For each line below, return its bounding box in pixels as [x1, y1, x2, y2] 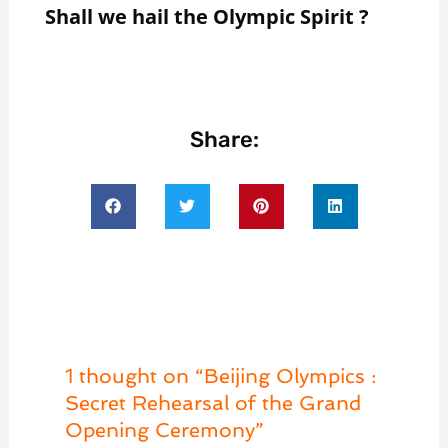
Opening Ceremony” [64, 417, 264, 442]
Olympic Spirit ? [212, 2, 369, 30]
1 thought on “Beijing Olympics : [64, 363, 376, 388]
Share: [189, 125, 259, 153]
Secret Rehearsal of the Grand [64, 390, 361, 415]
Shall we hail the [44, 2, 208, 30]
